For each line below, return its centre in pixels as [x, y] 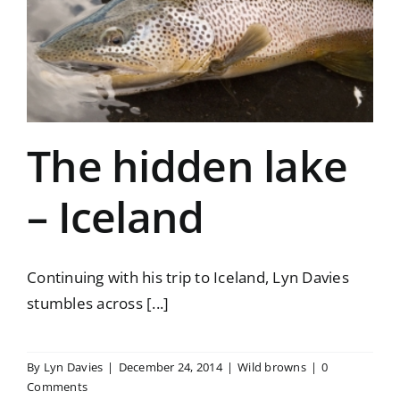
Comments [58, 387]
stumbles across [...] [98, 304]
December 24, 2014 [170, 367]
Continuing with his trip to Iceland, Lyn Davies [188, 278]
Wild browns [272, 367]
